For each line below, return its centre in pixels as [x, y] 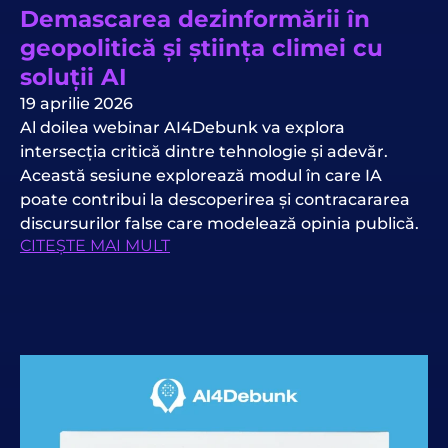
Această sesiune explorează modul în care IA [201, 176]
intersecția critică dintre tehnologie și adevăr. [204, 152]
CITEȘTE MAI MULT [95, 246]
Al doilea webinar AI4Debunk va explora [182, 128]
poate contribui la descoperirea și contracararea [215, 200]
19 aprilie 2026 [76, 104]
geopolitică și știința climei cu [201, 48]
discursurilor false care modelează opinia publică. [219, 224]
